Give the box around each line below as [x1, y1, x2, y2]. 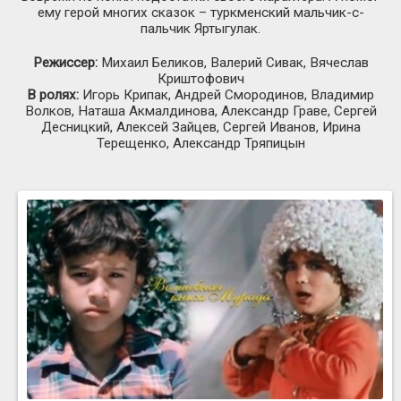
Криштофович [157, 71, 244, 88]
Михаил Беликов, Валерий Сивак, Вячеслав [97, 55, 369, 72]
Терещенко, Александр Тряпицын [96, 135, 305, 152]
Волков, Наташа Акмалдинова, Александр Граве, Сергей [24, 103, 377, 120]
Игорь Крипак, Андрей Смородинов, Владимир [79, 87, 374, 104]
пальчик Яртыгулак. [141, 21, 260, 38]
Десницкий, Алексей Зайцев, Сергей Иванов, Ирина [40, 119, 361, 136]
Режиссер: [32, 55, 98, 72]
